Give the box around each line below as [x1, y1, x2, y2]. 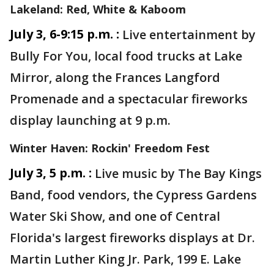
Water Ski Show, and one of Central [10, 208, 220, 224]
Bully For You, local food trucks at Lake [10, 48, 242, 64]
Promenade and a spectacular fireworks [10, 91, 248, 107]
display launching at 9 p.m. [10, 112, 171, 128]
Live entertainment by [122, 26, 256, 43]
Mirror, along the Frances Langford [10, 69, 220, 86]
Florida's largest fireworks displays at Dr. [10, 229, 255, 246]
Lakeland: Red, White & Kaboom [10, 2, 186, 17]
